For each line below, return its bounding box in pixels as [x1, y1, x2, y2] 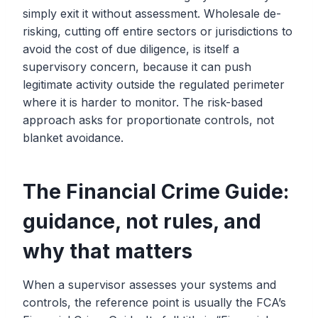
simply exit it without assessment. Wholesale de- [23, 6, 281, 21]
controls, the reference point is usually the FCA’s [23, 295, 286, 310]
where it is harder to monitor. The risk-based [23, 95, 263, 110]
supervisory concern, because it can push [23, 60, 251, 75]
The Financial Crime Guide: [23, 180, 289, 204]
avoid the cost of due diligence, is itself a [23, 42, 239, 57]
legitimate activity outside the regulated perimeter [23, 77, 285, 92]
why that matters [23, 239, 192, 264]
